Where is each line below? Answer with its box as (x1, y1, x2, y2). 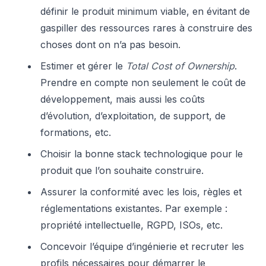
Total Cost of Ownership (126, 60, 235, 72)
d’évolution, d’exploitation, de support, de (40, 110, 226, 122)
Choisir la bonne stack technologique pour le (40, 148, 243, 160)
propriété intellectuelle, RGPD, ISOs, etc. (40, 219, 223, 231)
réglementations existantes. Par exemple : (40, 202, 227, 214)
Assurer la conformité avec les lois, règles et (40, 186, 242, 198)
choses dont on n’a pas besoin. (40, 39, 180, 50)
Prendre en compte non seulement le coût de (40, 77, 246, 88)
